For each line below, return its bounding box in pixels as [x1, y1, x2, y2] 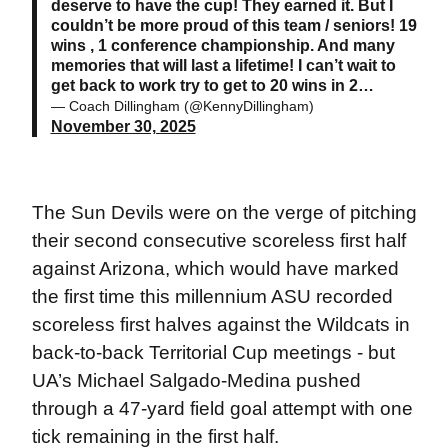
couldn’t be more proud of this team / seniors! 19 [50, 16, 417, 34]
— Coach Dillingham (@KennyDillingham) [50, 97, 314, 114]
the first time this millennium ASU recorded [31, 285, 393, 307]
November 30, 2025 [50, 117, 196, 135]
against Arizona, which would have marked [31, 257, 399, 279]
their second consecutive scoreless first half [31, 229, 406, 251]
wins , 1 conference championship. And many [50, 36, 395, 54]
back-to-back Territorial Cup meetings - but [31, 341, 395, 363]
